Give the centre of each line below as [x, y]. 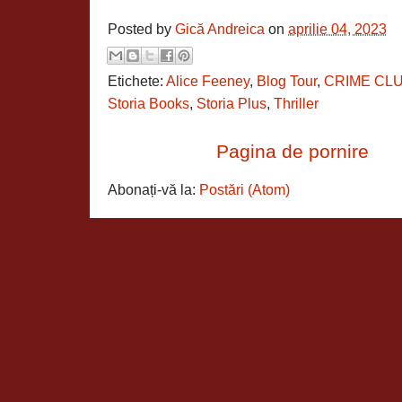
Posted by [141, 30]
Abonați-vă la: [153, 189]
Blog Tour [287, 81]
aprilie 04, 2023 [337, 30]
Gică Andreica [220, 30]
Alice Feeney [208, 81]
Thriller [296, 103]
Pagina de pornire [293, 151]
